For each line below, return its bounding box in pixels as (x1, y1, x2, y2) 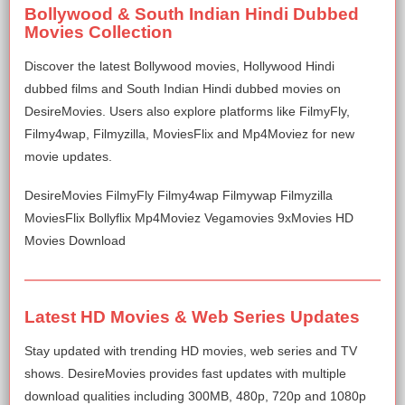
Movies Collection (24, 23, 173, 42)
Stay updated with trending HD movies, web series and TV (24, 344, 357, 359)
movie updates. (24, 149, 112, 165)
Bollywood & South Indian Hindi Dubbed (24, 5, 359, 24)
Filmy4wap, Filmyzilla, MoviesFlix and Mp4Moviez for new (24, 127, 354, 142)
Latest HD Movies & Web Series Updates (24, 307, 360, 327)
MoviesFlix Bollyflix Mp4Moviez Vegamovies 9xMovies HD (24, 211, 353, 226)
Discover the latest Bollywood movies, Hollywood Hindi (24, 59, 334, 74)
